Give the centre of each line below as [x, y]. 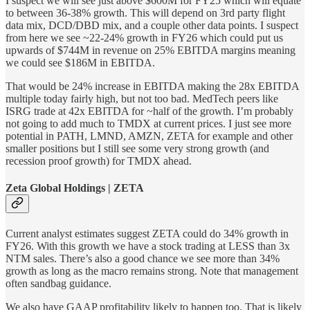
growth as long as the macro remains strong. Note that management [152, 271]
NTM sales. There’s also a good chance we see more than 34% [143, 259]
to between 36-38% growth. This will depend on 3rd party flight [145, 12]
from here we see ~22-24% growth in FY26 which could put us [144, 37]
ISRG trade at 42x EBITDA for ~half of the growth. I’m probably [149, 111]
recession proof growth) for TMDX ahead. [99, 161]
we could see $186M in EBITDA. [80, 62]
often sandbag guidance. [58, 284]
